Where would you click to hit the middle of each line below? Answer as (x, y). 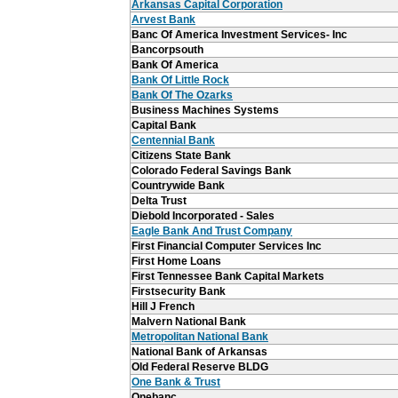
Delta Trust (159, 200)
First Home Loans (176, 261)
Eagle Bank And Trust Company (212, 231)
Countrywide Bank (178, 185)
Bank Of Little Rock (180, 80)
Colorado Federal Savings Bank (211, 170)
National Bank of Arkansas (199, 351)
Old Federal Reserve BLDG (200, 366)
